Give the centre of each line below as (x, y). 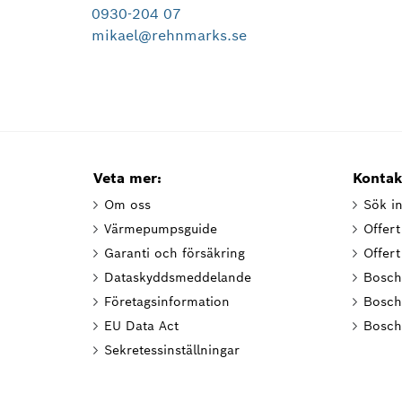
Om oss (127, 205)
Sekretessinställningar (172, 350)
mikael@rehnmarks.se (169, 35)
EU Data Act (141, 326)
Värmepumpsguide (161, 229)
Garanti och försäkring (175, 253)
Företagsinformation (167, 301)
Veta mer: (127, 178)
